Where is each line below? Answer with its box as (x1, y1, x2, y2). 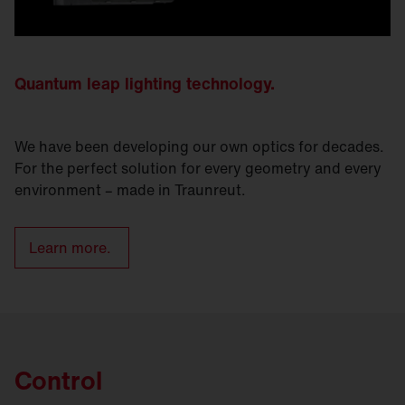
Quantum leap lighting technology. (14, 71, 275, 96)
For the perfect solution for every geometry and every (14, 157, 381, 180)
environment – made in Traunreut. (14, 179, 246, 202)
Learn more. (29, 237, 115, 259)
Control (14, 362, 102, 400)
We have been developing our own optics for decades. (14, 136, 384, 158)
